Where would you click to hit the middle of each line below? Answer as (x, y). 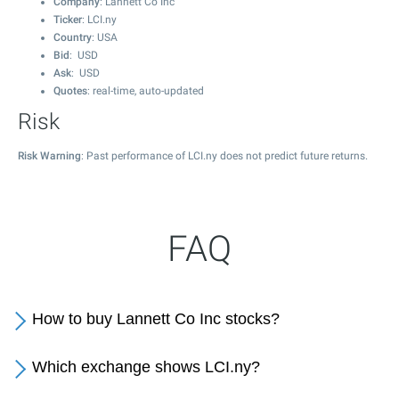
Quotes (70, 91)
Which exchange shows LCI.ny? (146, 367)
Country (73, 37)
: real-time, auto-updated (146, 91)
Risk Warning (49, 156)
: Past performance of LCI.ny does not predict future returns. (224, 156)
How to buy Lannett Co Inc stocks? (156, 319)
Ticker (68, 20)
